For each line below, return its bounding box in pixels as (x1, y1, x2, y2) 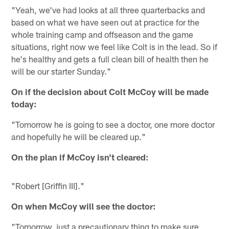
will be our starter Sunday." (11, 65, 111, 76)
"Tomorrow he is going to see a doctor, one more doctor (11, 119, 215, 129)
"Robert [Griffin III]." (11, 180, 85, 191)
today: (11, 98, 37, 109)
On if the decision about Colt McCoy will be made (11, 86, 209, 97)
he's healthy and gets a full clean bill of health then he (11, 53, 209, 64)
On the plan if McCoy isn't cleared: (11, 151, 149, 162)
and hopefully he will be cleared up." (11, 131, 146, 142)
